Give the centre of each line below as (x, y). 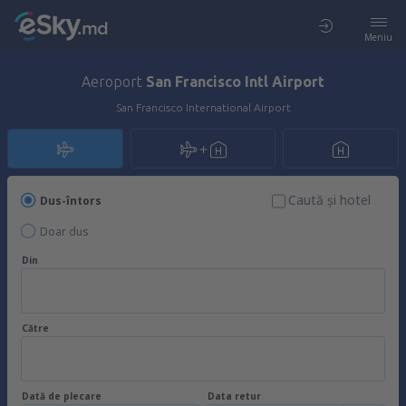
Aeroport (114, 82)
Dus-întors (71, 201)
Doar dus (64, 232)
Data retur (234, 396)
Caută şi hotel (329, 200)
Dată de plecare (62, 396)
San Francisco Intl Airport (235, 82)
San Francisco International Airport (203, 107)
